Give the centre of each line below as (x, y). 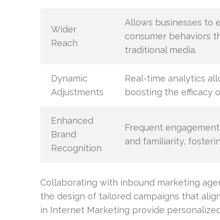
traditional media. (160, 50)
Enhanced (72, 121)
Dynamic (69, 78)
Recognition (76, 148)
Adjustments (77, 92)
